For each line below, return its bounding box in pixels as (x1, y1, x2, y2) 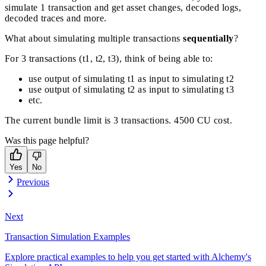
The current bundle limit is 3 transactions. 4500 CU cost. (5, 115, 233, 126)
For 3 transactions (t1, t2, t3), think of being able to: (5, 53, 213, 64)
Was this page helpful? (5, 135, 89, 146)
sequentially (183, 33, 234, 44)
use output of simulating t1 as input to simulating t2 (28, 74, 235, 84)
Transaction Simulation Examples (5, 232, 130, 242)
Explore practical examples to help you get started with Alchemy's (5, 252, 251, 262)
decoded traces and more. (5, 13, 107, 24)
